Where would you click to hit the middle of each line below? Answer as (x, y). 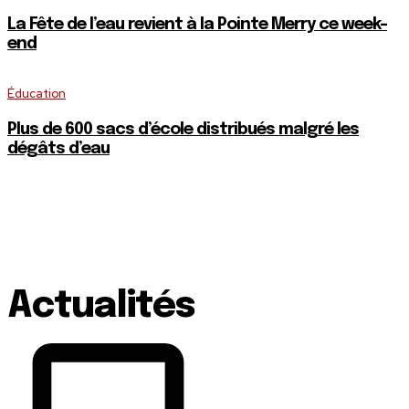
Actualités (101, 307)
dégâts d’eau (58, 149)
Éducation (37, 94)
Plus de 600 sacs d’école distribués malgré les (183, 130)
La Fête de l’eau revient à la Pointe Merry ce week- (197, 25)
